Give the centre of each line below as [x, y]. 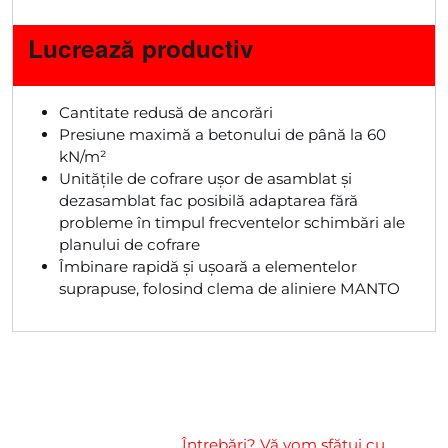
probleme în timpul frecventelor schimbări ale [232, 222]
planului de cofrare [130, 244]
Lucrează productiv [141, 47]
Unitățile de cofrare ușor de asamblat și [206, 178]
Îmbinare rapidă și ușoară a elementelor [208, 266]
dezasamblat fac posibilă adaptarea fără [209, 200]
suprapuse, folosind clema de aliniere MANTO [230, 288]
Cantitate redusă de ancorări [166, 112]
